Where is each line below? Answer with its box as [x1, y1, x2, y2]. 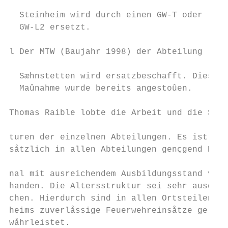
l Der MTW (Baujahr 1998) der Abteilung [9, 47, 203, 56]
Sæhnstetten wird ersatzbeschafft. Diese [9, 72, 218, 81]
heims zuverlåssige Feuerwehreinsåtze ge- [9, 206, 213, 215]
